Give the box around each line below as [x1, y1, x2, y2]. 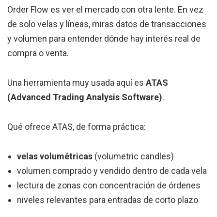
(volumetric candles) [93, 151, 174, 162]
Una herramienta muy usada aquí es [7, 77, 146, 88]
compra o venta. [7, 48, 69, 59]
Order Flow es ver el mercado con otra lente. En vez [7, 4, 203, 15]
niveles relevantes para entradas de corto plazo [17, 195, 198, 205]
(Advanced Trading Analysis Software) [7, 92, 162, 103]
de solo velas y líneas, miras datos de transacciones [7, 19, 206, 30]
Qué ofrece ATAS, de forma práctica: [7, 122, 146, 132]
